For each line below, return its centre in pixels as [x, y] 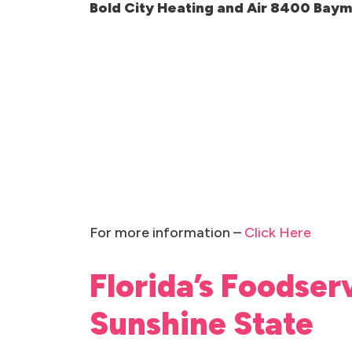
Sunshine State [202, 324]
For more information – [167, 233]
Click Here [278, 233]
